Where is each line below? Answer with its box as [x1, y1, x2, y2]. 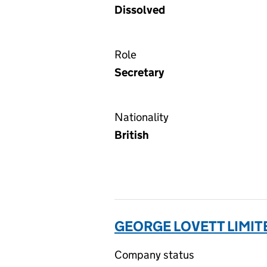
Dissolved [114, 3, 165, 17]
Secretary [114, 66, 164, 79]
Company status [114, 248, 194, 262]
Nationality [114, 110, 169, 124]
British [114, 128, 149, 142]
